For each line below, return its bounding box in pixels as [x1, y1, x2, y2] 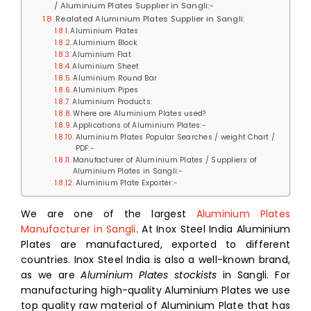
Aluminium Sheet [72, 60, 140, 72]
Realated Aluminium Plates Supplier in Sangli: [56, 12, 245, 24]
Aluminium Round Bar [73, 72, 158, 83]
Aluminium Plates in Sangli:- [72, 165, 183, 176]
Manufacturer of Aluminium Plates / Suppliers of [72, 154, 257, 165]
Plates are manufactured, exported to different [21, 237, 290, 251]
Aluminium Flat [72, 49, 131, 60]
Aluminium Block [73, 37, 138, 48]
